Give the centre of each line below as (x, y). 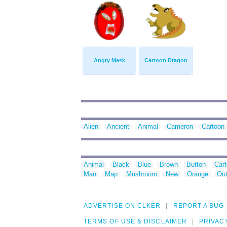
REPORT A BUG (199, 206)
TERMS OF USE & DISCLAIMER (135, 222)
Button (196, 165)
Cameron (180, 127)
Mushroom (142, 174)
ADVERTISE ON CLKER (122, 206)
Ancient (118, 127)
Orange (198, 174)
